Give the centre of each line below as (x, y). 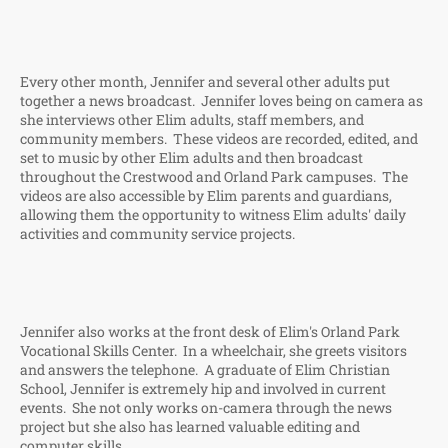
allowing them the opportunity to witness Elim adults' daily (213, 214)
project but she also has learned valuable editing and (190, 426)
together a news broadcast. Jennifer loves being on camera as (221, 100)
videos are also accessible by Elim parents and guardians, (206, 195)
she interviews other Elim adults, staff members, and (192, 119)
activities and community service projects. (157, 233)
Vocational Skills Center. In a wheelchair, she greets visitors (213, 350)
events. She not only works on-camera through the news (206, 407)
